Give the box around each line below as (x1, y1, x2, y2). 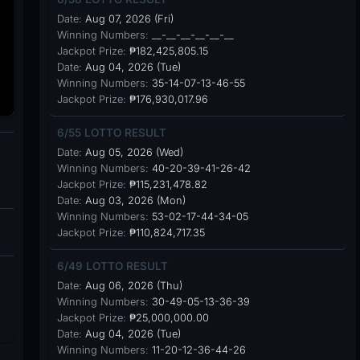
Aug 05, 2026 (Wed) (81, 146, 183, 158)
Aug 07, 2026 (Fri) (81, 13, 174, 25)
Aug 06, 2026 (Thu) (81, 280, 182, 292)
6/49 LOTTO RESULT (56, 260, 168, 272)
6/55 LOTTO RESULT (56, 126, 166, 139)
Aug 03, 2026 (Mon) (81, 194, 186, 207)
